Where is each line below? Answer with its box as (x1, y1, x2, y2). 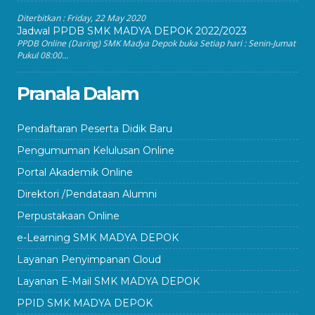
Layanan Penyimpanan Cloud (17, 252, 161, 266)
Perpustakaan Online (17, 209, 120, 222)
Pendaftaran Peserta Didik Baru (17, 122, 172, 135)
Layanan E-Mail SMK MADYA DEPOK (17, 274, 200, 288)
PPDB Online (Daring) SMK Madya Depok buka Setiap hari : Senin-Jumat (17, 37, 295, 49)
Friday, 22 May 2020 (67, 11, 146, 24)
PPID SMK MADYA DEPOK (17, 296, 153, 309)
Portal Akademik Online (17, 165, 133, 179)
